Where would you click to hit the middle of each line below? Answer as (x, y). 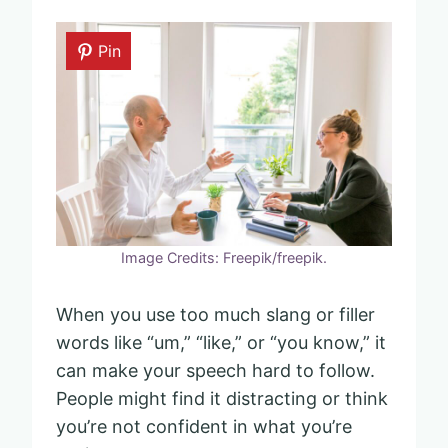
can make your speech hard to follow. (215, 370)
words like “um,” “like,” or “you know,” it (221, 342)
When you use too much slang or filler (215, 314)
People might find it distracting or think (222, 398)
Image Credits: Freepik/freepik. (224, 257)
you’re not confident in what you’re (204, 426)
